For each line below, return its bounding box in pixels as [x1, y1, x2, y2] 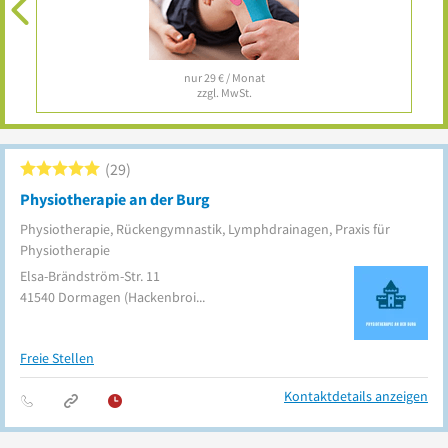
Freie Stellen [20, 349, 94, 367]
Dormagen [58, 288, 121, 306]
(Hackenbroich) [124, 288, 196, 306]
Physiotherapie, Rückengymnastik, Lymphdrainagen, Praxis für [20, 220, 390, 238]
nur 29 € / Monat [183, 70, 265, 85]
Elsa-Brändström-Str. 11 [20, 267, 160, 285]
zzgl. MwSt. [196, 85, 252, 100]
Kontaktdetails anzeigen [284, 387, 428, 405]
